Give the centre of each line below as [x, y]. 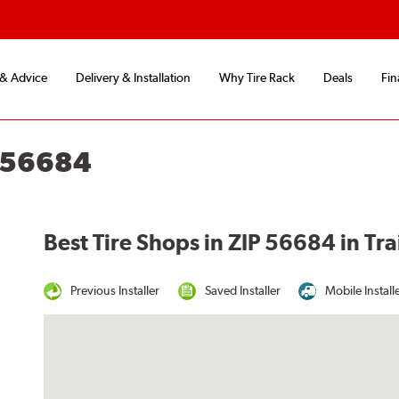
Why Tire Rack [257, 78]
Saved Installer [242, 290]
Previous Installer [115, 290]
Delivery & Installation [133, 78]
